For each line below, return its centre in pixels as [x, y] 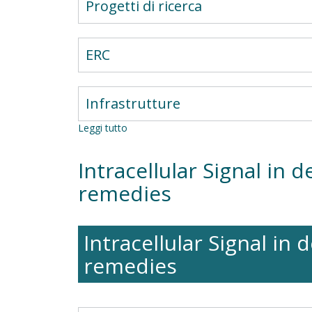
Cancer [143, 142]
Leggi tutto [103, 128]
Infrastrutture [133, 103]
